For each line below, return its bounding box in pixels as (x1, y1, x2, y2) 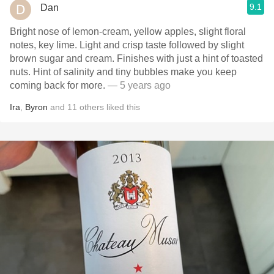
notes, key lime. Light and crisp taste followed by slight (10, 40, 244, 50)
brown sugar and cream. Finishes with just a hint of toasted (10, 53, 263, 64)
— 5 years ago (108, 80, 171, 91)
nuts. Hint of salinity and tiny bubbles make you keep (10, 67, 237, 77)
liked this (104, 102, 140, 112)
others (80, 102, 104, 112)
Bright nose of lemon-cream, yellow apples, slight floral (10, 26, 246, 37)
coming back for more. (10, 80, 108, 91)
